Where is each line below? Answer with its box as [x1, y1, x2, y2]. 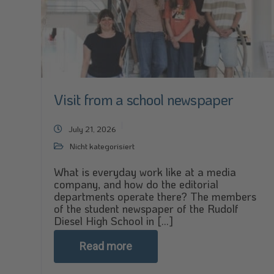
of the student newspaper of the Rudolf [54, 201, 239, 216]
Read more [80, 240, 132, 253]
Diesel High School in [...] [54, 213, 173, 228]
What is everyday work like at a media [54, 165, 236, 179]
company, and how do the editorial [54, 177, 218, 191]
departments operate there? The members [54, 189, 256, 204]
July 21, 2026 [68, 124, 116, 134]
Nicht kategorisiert [70, 141, 135, 151]
